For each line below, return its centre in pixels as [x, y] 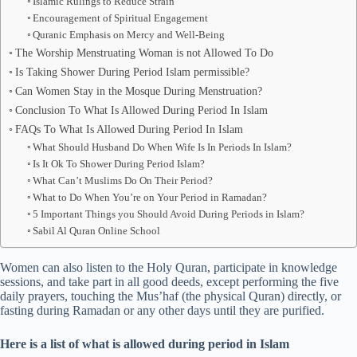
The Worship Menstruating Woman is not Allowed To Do [144, 53]
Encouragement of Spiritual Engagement [121, 18]
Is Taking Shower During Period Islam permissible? [132, 72]
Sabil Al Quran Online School [97, 231]
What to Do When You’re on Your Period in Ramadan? [150, 198]
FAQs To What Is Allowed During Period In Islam [129, 129]
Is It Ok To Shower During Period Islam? [119, 164]
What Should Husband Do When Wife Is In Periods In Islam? [163, 147]
